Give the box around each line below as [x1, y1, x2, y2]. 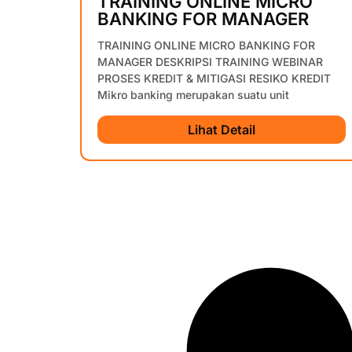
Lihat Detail [188, 122, 255, 138]
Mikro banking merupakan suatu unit [97, 88, 289, 102]
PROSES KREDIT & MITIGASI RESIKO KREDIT [97, 71, 331, 86]
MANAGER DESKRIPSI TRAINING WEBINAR [97, 55, 323, 69]
